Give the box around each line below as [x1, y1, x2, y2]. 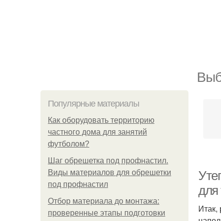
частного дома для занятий [48, 128, 147, 136]
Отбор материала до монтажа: [48, 197, 159, 205]
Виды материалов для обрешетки [48, 168, 171, 177]
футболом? [48, 140, 89, 148]
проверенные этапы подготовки [48, 209, 165, 217]
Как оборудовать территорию [48, 116, 154, 124]
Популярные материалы [48, 99, 139, 109]
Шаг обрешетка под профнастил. [48, 156, 168, 165]
